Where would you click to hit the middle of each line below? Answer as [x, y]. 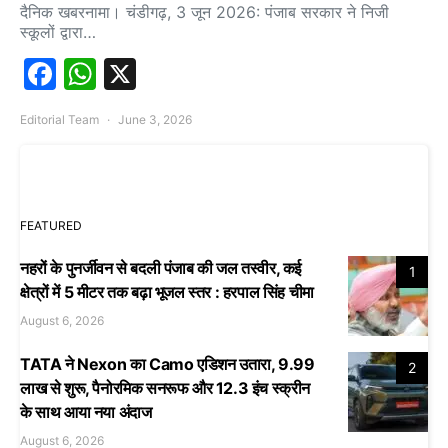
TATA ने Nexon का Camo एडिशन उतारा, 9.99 [167, 363]
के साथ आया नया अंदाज [86, 411]
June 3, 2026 [155, 119]
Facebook [130, 73]
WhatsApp [175, 73]
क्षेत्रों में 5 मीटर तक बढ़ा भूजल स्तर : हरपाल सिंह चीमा [167, 291]
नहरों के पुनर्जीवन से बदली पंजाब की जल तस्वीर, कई [161, 267]
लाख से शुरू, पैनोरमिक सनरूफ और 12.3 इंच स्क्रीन [165, 387]
